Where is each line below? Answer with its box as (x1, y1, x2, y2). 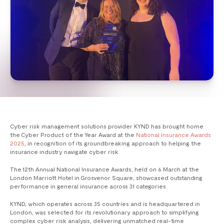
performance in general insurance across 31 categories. (10, 182, 167, 190)
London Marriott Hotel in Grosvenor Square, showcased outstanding (10, 174, 202, 181)
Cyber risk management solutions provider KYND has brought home (10, 122, 203, 130)
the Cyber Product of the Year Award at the (10, 131, 136, 138)
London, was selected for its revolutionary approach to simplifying (10, 208, 199, 216)
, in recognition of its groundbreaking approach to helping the (24, 139, 201, 147)
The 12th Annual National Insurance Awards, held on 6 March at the (10, 165, 199, 173)
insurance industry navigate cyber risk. (10, 148, 120, 155)
